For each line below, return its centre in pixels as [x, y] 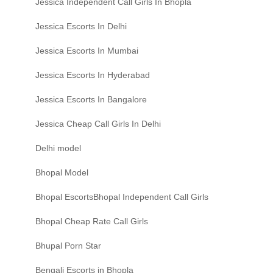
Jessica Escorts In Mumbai [87, 51]
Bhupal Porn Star [68, 246]
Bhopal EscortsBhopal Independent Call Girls [122, 197]
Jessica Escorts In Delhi [81, 27]
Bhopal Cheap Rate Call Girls [92, 222]
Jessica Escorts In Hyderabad [93, 75]
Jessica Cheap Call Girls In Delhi [98, 124]
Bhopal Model [62, 173]
